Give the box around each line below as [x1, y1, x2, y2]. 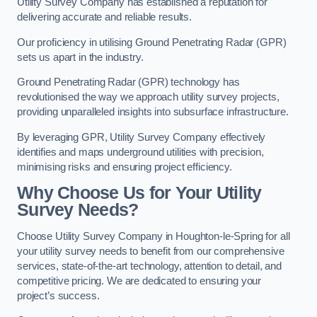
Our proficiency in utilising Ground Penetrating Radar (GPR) [17, 36, 287, 48]
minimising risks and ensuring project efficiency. [17, 161, 232, 173]
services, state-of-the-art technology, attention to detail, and [17, 260, 282, 272]
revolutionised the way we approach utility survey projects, [17, 91, 279, 103]
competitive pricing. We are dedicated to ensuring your [17, 275, 262, 287]
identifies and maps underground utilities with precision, [17, 146, 264, 158]
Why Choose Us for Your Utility [17, 183, 262, 203]
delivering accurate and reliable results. [17, 11, 192, 23]
